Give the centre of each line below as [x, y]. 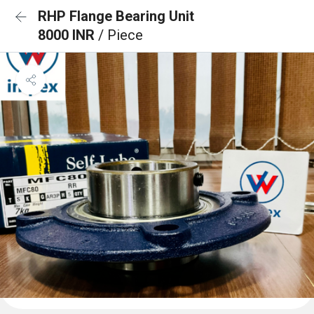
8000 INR [68, 35]
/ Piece [121, 35]
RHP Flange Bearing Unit [116, 16]
